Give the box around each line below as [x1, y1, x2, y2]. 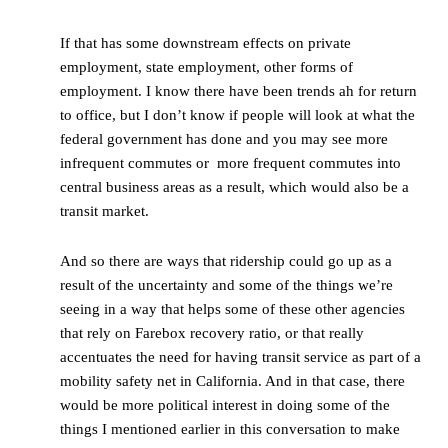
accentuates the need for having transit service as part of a [60, 349, 421, 366]
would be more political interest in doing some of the [60, 397, 390, 414]
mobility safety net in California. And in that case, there [60, 373, 405, 390]
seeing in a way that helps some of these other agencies [60, 301, 405, 318]
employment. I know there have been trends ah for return [60, 83, 417, 100]
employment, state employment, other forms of [60, 59, 353, 76]
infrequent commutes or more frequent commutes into [60, 155, 401, 172]
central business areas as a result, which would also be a [60, 179, 409, 196]
